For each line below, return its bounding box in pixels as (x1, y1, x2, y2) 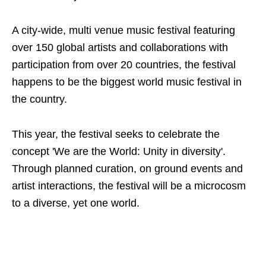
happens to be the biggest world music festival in (12, 76, 242, 88)
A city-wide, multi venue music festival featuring (12, 24, 235, 37)
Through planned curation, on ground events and (12, 163, 243, 175)
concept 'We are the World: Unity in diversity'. (12, 145, 226, 158)
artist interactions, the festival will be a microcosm (12, 180, 246, 192)
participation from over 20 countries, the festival (12, 59, 236, 71)
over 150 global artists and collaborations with (12, 42, 228, 54)
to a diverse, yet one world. (12, 197, 140, 210)
